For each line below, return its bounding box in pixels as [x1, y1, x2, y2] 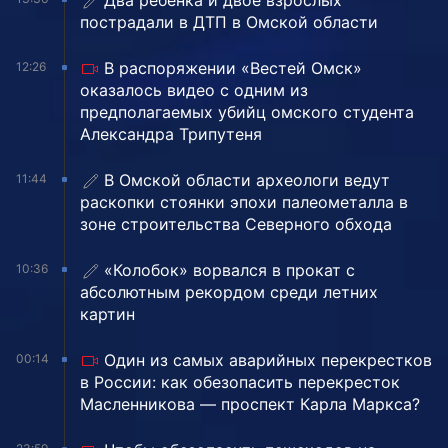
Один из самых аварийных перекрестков [104, 350, 432, 371]
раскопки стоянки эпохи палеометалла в [80, 192, 408, 213]
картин [80, 304, 135, 325]
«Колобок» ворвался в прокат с [104, 260, 355, 281]
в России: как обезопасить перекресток [80, 372, 400, 393]
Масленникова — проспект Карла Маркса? [80, 394, 420, 415]
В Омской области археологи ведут [104, 170, 390, 191]
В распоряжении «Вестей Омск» [104, 58, 362, 79]
